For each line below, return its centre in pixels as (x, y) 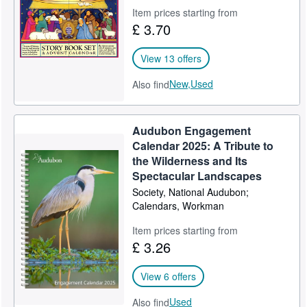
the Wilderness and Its (190, 161)
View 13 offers (171, 58)
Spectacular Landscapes (197, 176)
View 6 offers (169, 276)
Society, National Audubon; (191, 192)
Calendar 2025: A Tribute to (203, 146)
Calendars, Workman (179, 206)
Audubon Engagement (192, 131)
